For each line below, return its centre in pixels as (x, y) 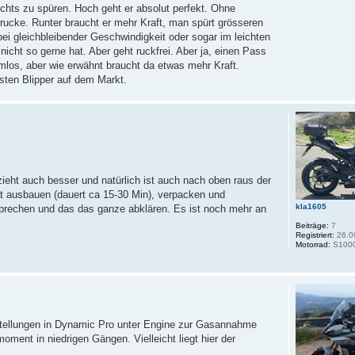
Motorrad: (313, 244)
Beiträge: (313, 225)
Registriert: (315, 235)
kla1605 (311, 206)
